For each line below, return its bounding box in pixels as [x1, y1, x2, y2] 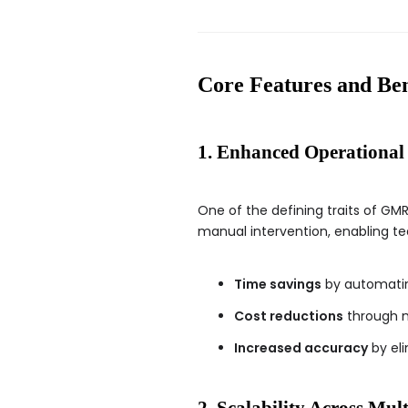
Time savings [234, 274, 321, 293]
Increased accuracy [234, 338, 368, 357]
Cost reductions [234, 306, 343, 325]
